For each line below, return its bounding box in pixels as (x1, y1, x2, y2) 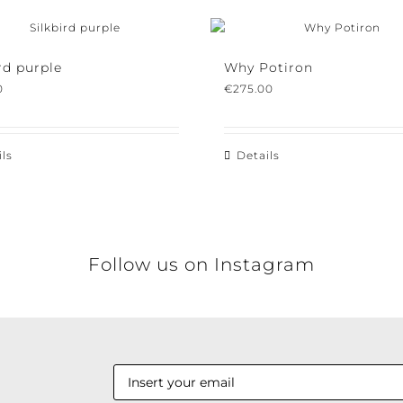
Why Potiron (217, 59, 307, 76)
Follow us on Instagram (81, 254, 309, 275)
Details (229, 148, 273, 162)
